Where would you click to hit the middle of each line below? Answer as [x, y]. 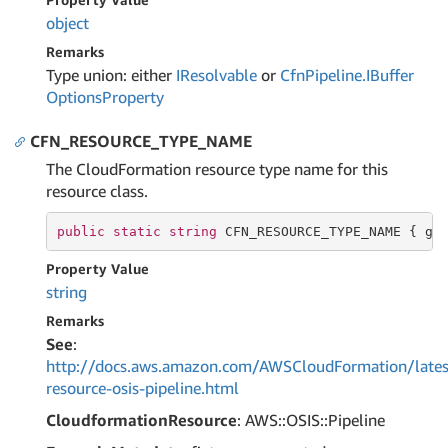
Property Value [97, 268]
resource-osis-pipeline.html [142, 388]
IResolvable [216, 75]
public [80, 231]
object [67, 23]
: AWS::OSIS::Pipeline [311, 420]
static [136, 231]
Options [74, 97]
